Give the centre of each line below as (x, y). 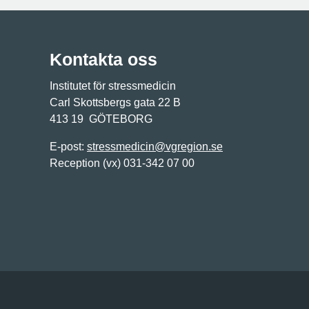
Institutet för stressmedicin (113, 86)
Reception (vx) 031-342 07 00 (122, 163)
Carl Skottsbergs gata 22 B (115, 103)
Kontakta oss (103, 60)
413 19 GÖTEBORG (101, 119)
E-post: (68, 147)
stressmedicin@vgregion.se (155, 147)
